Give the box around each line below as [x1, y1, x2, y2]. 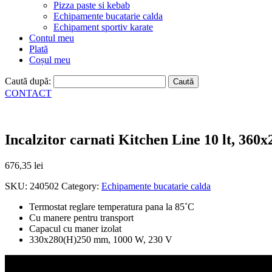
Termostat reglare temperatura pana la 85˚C [29, 201, 194, 212]
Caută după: [5, 76, 51, 86]
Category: [61, 180, 101, 191]
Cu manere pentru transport [29, 212, 134, 223]
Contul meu [29, 33, 74, 43]
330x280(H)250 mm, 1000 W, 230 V [29, 234, 172, 245]
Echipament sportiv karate [53, 22, 153, 32]
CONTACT [5, 88, 52, 98]
